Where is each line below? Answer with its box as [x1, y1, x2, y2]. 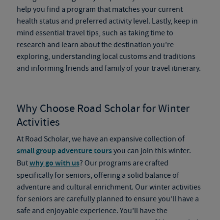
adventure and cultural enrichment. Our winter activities [16, 182, 201, 192]
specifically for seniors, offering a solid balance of [16, 170, 179, 180]
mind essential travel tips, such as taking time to [16, 28, 173, 38]
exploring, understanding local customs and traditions [16, 52, 195, 61]
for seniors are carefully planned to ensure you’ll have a [16, 194, 199, 204]
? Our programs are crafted [79, 158, 168, 168]
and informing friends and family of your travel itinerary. [16, 63, 201, 73]
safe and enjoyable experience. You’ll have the [16, 206, 167, 216]
